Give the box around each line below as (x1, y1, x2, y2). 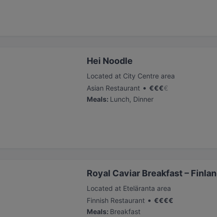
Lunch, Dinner (110, 95, 154, 103)
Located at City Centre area (87, 72, 175, 80)
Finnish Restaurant (87, 196, 145, 204)
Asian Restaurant (87, 84, 140, 92)
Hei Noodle (87, 56, 133, 66)
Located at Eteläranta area (87, 184, 171, 192)
